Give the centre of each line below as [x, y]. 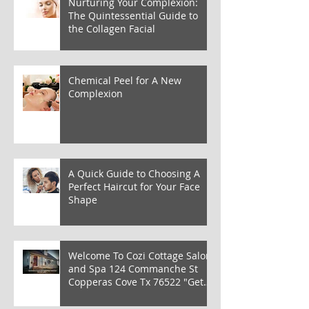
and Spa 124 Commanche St [89, 268]
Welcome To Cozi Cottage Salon [140, 255]
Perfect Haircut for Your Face [134, 186]
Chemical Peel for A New [91, 80]
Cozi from [90, 295]
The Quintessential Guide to [133, 15]
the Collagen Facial [112, 28]
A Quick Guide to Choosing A [134, 173]
